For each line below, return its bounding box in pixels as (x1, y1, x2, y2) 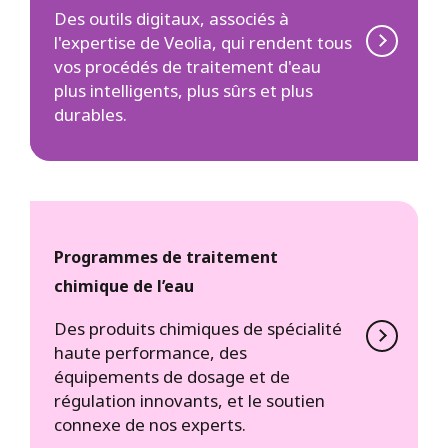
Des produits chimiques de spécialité (54, 317, 342, 341)
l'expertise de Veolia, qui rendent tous (54, 31, 352, 55)
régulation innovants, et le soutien (54, 389, 325, 413)
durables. (54, 103, 127, 127)
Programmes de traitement (54, 246, 278, 269)
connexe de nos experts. (54, 413, 246, 437)
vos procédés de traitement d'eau (54, 55, 321, 79)
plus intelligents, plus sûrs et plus (54, 79, 313, 103)
